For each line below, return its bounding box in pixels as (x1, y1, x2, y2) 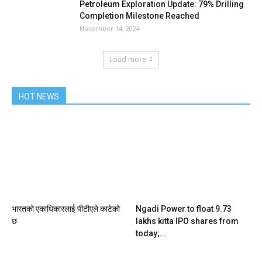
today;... (135, 229, 167, 239)
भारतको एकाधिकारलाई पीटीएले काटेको (12, 204, 120, 214)
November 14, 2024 (80, 24, 140, 33)
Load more (109, 54, 146, 64)
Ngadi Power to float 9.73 (135, 204, 232, 214)
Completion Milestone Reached (80, 11, 199, 20)
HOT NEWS (19, 92, 59, 101)
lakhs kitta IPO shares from (135, 216, 239, 226)
